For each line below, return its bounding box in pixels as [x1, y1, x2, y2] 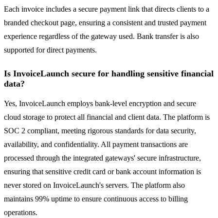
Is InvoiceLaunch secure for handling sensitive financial [4, 69, 214, 79]
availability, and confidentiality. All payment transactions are [4, 140, 188, 149]
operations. [4, 208, 37, 217]
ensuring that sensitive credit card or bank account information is [4, 167, 201, 176]
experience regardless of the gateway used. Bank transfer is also [4, 32, 199, 41]
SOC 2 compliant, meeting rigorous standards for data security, [4, 127, 196, 135]
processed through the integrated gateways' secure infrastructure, [4, 154, 201, 163]
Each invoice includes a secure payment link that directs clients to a [4, 5, 209, 14]
